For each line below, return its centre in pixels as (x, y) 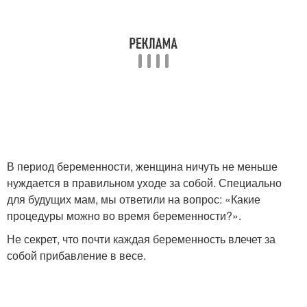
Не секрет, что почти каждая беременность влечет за (141, 239)
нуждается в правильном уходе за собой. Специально (144, 183)
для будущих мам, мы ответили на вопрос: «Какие (134, 199)
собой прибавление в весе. (76, 255)
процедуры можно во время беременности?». (124, 216)
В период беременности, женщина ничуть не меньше (142, 166)
